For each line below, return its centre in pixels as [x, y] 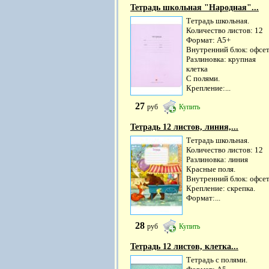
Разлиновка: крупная [221, 59]
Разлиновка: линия [217, 160]
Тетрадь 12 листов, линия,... [184, 127]
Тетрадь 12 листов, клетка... [184, 247]
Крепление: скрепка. [221, 189]
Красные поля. [211, 169]
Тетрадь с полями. [217, 260]
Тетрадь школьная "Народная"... [195, 8]
